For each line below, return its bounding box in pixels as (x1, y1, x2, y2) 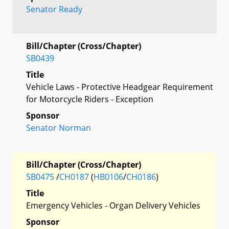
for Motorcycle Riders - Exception (26, 93, 153, 105)
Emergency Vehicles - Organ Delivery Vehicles (26, 199, 200, 211)
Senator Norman (26, 122, 91, 133)
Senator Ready (26, 3, 82, 15)
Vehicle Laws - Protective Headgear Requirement (26, 81, 213, 93)
